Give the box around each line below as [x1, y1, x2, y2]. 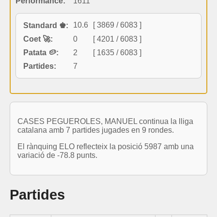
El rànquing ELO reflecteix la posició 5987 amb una [17, 142, 194, 151]
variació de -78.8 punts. [17, 151, 97, 159]
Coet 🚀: [23, 34, 53, 43]
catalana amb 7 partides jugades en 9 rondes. [17, 125, 174, 134]
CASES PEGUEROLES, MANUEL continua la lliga [17, 117, 193, 125]
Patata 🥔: [23, 48, 59, 57]
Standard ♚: [23, 21, 68, 30]
